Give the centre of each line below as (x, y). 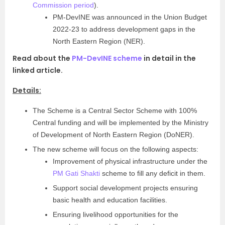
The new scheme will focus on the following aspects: (116, 149)
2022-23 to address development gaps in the (124, 29)
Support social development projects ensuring (125, 188)
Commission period (63, 5)
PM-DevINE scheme (107, 58)
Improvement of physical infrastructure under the (130, 161)
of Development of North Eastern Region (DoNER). (114, 135)
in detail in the (169, 58)
